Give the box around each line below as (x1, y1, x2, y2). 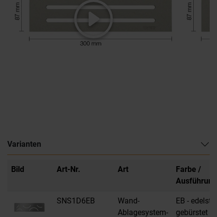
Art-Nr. (57, 165, 80, 174)
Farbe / (176, 165, 201, 174)
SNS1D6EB (57, 196, 95, 205)
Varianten (7, 139, 41, 149)
